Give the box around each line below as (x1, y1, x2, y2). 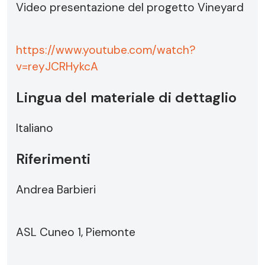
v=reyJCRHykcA (16, 59, 98, 74)
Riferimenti (16, 150, 91, 168)
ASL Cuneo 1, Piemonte (16, 225, 135, 240)
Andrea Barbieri (16, 182, 96, 197)
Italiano (16, 121, 53, 135)
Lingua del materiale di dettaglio (16, 88, 237, 106)
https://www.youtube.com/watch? (16, 43, 196, 57)
